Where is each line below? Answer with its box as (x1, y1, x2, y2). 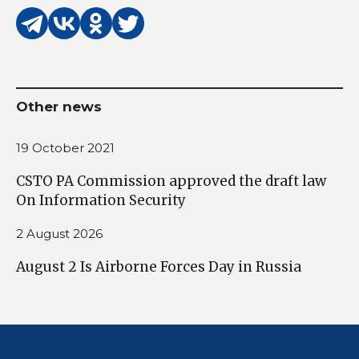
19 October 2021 (16, 139, 115, 155)
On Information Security (16, 191, 186, 209)
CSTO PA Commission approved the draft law (16, 171, 326, 190)
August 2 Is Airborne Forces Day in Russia (16, 257, 301, 276)
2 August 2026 (16, 225, 103, 241)
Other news (16, 98, 102, 115)
